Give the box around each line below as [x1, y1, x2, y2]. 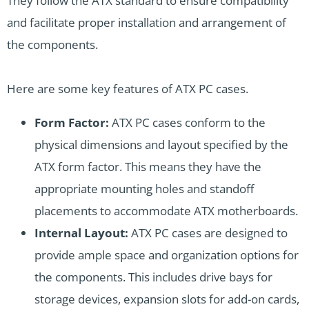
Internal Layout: [34, 225, 128, 241]
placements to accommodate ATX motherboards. [34, 203, 298, 219]
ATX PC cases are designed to [128, 225, 288, 241]
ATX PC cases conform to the [109, 114, 266, 131]
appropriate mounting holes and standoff [34, 181, 254, 197]
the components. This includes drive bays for [34, 269, 272, 286]
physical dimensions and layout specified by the [34, 137, 288, 153]
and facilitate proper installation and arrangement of [7, 14, 286, 31]
